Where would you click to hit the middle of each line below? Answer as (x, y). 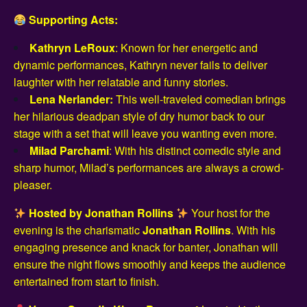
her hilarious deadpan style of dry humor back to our (139, 116)
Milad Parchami (69, 150)
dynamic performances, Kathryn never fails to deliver (140, 65)
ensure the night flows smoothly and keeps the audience (150, 264)
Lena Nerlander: (73, 99)
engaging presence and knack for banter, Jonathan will (146, 247)
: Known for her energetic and (186, 48)
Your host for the (230, 213)
